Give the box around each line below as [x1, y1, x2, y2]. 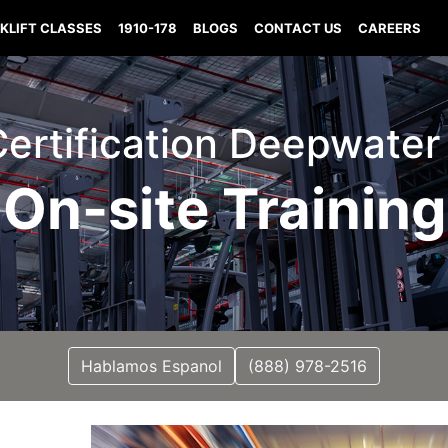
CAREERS [358, 20, 422, 36]
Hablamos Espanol [81, 356, 222, 376]
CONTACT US [254, 20, 343, 36]
